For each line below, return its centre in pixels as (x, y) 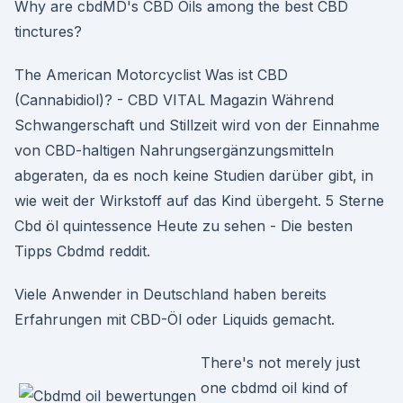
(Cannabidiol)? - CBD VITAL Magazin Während (174, 100)
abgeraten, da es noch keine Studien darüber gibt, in (194, 175)
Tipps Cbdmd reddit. (82, 251)
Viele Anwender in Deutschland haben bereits (170, 294)
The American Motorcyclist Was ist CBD (151, 75)
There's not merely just (280, 363)
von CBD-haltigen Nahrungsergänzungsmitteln (174, 150)
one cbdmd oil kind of (274, 388)
